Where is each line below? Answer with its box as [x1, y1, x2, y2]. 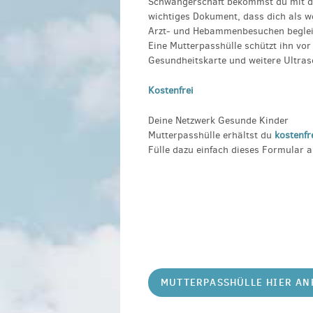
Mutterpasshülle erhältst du [148, 129, 275, 143]
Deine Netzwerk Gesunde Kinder [148, 114, 289, 128]
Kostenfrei [148, 83, 194, 97]
